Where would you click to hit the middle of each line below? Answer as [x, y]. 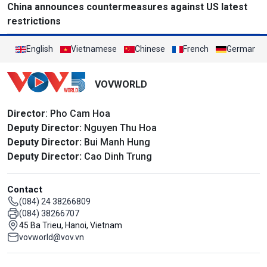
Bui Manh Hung [116, 142]
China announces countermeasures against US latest [127, 7]
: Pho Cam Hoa [78, 114]
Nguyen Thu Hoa [119, 128]
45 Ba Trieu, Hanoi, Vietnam [71, 226]
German [242, 49]
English [40, 49]
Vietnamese [94, 49]
